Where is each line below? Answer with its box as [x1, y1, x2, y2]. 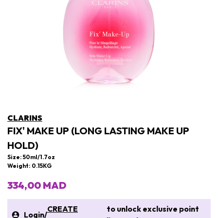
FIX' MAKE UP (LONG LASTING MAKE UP [7, 125, 189, 137]
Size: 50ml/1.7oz [7, 153, 55, 161]
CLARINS [7, 113, 42, 123]
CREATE [47, 204, 78, 214]
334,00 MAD [7, 179, 66, 191]
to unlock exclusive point [103, 204, 199, 214]
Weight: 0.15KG [7, 162, 52, 169]
